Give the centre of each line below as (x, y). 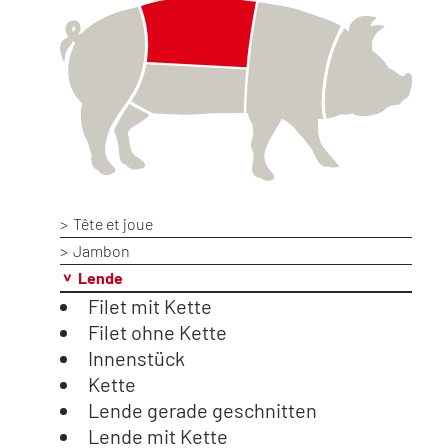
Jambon (102, 251)
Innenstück (137, 358)
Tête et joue (113, 224)
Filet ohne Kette (158, 332)
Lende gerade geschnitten (203, 410)
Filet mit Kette (150, 306)
